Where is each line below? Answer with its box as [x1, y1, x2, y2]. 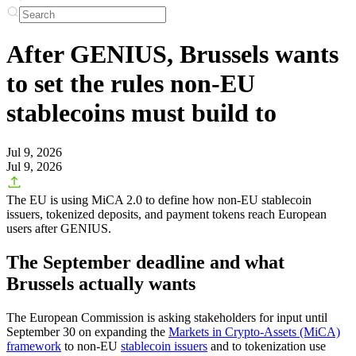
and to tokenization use [207, 339, 326, 353]
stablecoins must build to [6, 99, 277, 128]
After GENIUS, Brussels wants [6, 40, 339, 69]
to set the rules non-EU [6, 69, 255, 99]
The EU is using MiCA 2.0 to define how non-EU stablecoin [6, 192, 311, 207]
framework [6, 339, 61, 353]
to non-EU [61, 339, 121, 353]
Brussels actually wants [6, 273, 195, 294]
